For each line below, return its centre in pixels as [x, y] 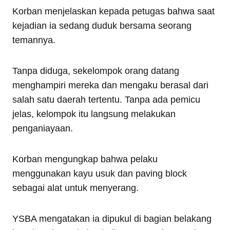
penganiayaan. [43, 128]
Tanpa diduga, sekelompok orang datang [96, 71]
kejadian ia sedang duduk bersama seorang [102, 25]
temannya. [34, 40]
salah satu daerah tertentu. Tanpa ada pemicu [106, 99]
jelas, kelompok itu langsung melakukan [94, 114]
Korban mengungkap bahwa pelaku [85, 159]
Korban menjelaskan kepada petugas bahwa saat [113, 11]
